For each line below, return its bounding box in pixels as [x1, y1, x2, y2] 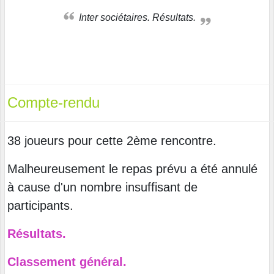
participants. [7, 198, 73, 212]
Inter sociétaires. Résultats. [81, 12, 196, 23]
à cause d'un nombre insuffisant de [7, 180, 198, 194]
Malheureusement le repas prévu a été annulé [7, 161, 257, 176]
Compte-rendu [7, 94, 100, 111]
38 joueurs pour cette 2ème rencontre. [7, 133, 217, 147]
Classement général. [7, 254, 127, 268]
